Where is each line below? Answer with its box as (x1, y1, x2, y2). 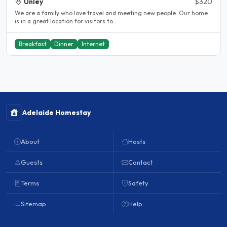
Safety (128, 179, 148, 187)
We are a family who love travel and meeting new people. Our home (15, 9, 179, 17)
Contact (128, 158, 153, 167)
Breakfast (18, 40, 47, 48)
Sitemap (21, 200, 46, 208)
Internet (81, 40, 105, 48)
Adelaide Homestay (22, 108, 91, 118)
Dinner (54, 40, 74, 48)
